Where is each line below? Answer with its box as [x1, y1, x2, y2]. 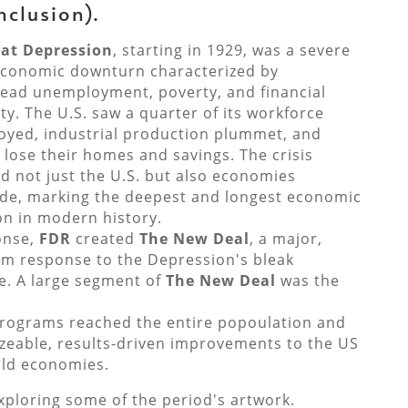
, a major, [249, 229, 322, 250]
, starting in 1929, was [112, 40, 286, 61]
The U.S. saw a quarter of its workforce [24, 103, 324, 124]
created [70, 229, 139, 250]
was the [275, 270, 340, 291]
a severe [285, 40, 351, 61]
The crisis [239, 145, 313, 166]
